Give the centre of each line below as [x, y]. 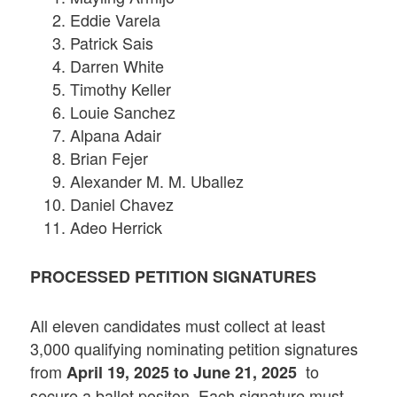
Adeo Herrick [117, 226]
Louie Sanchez [123, 111]
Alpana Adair [116, 134]
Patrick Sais [112, 42]
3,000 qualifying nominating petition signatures [195, 349]
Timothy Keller [121, 88]
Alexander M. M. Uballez [157, 180]
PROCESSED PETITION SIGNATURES [174, 276]
